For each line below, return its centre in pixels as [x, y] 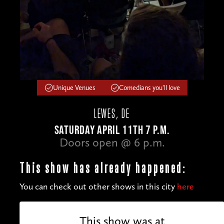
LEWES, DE [112, 113]
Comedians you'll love [149, 87]
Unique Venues [74, 87]
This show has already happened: [103, 167]
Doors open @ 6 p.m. [112, 142]
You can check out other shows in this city [98, 186]
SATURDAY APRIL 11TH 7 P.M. [112, 130]
